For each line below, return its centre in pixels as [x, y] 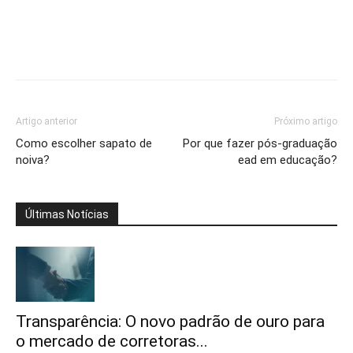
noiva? [33, 160]
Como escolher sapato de [84, 143]
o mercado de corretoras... [112, 341]
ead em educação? [288, 160]
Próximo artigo [306, 121]
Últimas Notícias [67, 214]
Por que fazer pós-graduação [260, 143]
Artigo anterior [46, 121]
